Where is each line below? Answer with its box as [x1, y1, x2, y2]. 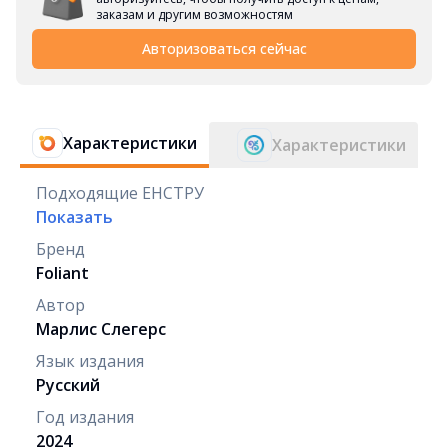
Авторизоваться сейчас [141, 38, 307, 58]
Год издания [36, 405, 134, 428]
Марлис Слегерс [36, 317, 166, 340]
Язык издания [36, 349, 144, 372]
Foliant [36, 261, 89, 284]
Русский [36, 373, 100, 396]
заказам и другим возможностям [96, 5, 293, 23]
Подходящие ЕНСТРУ [36, 181, 204, 204]
